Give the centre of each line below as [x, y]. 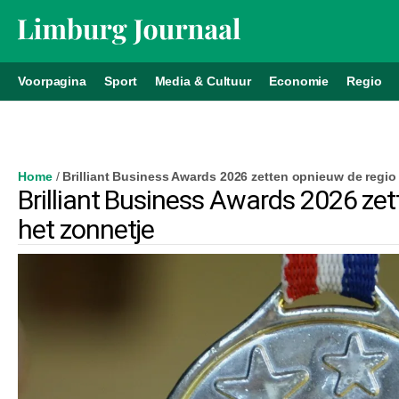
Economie [299, 81]
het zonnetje [86, 229]
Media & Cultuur [203, 81]
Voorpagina [52, 81]
